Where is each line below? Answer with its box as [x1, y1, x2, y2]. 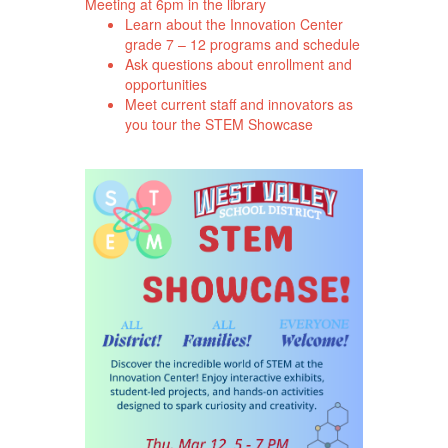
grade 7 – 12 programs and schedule [124, 33, 360, 54]
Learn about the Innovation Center [124, 13, 343, 34]
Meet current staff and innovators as [124, 93, 353, 114]
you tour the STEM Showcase [124, 113, 313, 134]
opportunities [124, 73, 207, 94]
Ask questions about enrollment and [124, 53, 352, 74]
